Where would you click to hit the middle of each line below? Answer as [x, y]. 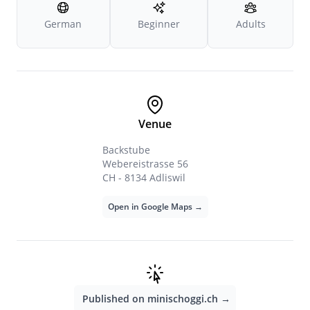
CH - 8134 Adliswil [144, 177]
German [63, 24]
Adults [250, 24]
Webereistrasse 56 [145, 164]
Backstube [126, 150]
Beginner [159, 24]
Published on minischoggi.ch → [156, 299]
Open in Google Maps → [155, 207]
